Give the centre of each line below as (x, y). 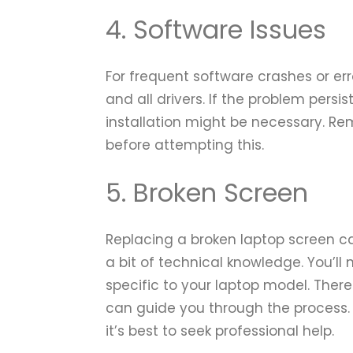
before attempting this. (185, 145)
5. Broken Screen (207, 192)
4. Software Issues (216, 29)
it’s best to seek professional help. (220, 331)
